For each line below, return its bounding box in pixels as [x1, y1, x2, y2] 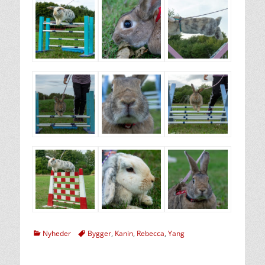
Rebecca [137, 228, 164, 239]
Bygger [88, 228, 111, 239]
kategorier [31, 227, 66, 238]
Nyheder [43, 228, 71, 239]
